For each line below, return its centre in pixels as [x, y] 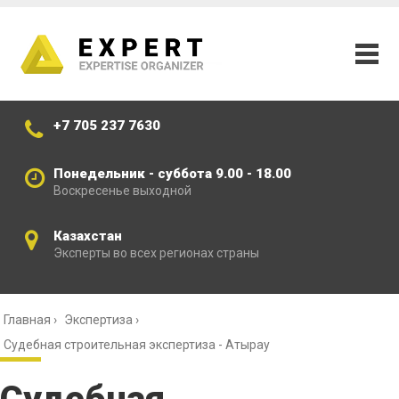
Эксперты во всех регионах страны [158, 253]
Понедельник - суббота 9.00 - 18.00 [174, 174]
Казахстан [90, 236]
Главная [27, 320]
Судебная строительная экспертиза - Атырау [137, 345]
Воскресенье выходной [122, 191]
